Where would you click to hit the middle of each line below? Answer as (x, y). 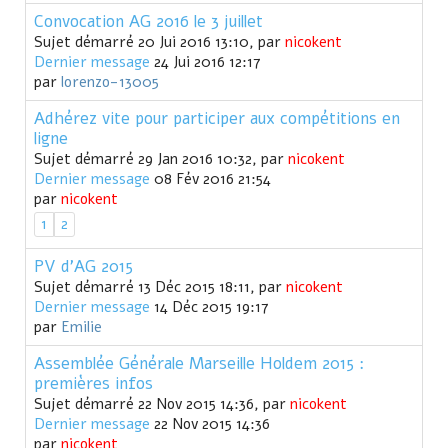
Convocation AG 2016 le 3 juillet (148, 22)
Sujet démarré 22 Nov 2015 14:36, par (162, 404)
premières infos (93, 384)
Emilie (81, 327)
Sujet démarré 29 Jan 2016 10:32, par (161, 159)
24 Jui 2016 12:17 (205, 62)
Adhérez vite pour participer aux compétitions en (217, 119)
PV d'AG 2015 (83, 267)
